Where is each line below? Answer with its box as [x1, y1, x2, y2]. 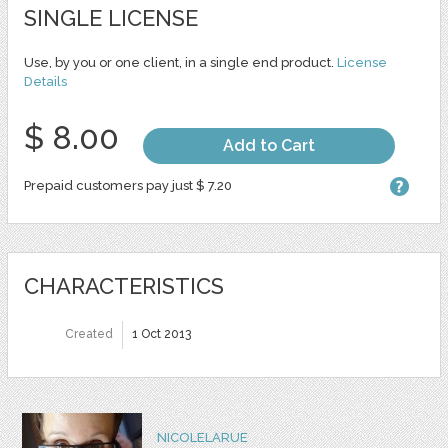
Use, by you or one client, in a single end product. [23, 55, 337, 70]
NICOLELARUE [156, 430, 248, 445]
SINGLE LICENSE [23, 5, 198, 31]
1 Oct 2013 [131, 327, 191, 341]
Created [64, 327, 113, 341]
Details [23, 74, 67, 89]
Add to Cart [222, 136, 315, 155]
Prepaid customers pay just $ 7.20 [23, 178, 232, 193]
